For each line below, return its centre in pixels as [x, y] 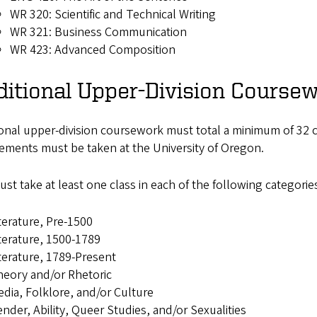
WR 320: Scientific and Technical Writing [113, 15]
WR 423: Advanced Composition [93, 50]
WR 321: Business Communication [98, 33]
